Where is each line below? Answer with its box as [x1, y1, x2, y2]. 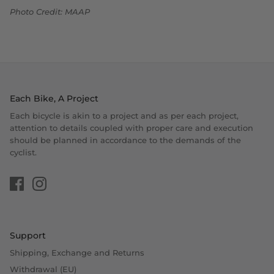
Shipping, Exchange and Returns [10, 248, 144, 258]
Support [10, 230, 46, 242]
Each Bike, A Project [10, 93, 98, 105]
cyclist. [10, 147, 37, 158]
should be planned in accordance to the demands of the [10, 135, 241, 146]
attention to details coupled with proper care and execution [10, 123, 253, 133]
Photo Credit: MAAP [10, 7, 90, 17]
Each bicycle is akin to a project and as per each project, [10, 111, 239, 121]
